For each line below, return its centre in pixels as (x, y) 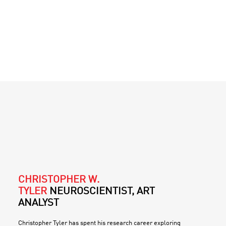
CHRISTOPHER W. (59, 180)
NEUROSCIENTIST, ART (102, 191)
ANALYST (39, 203)
